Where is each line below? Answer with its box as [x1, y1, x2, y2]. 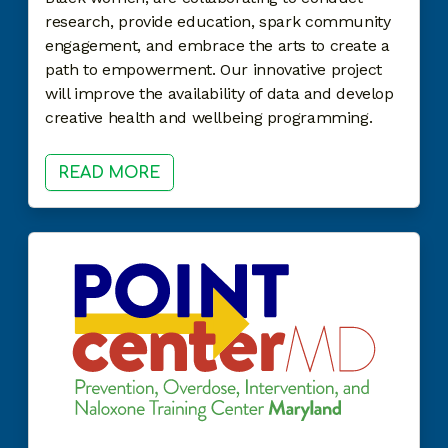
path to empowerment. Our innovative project [45, 59, 382, 79]
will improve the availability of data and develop [45, 83, 394, 103]
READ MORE [58, 163, 161, 182]
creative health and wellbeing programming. [45, 107, 377, 127]
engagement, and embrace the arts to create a [45, 35, 390, 55]
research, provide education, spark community [45, 11, 391, 31]
